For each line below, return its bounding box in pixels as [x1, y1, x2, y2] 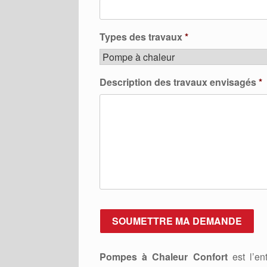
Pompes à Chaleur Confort [100, 250, 228, 263]
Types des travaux [100, 30, 182, 44]
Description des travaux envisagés [100, 75, 256, 89]
